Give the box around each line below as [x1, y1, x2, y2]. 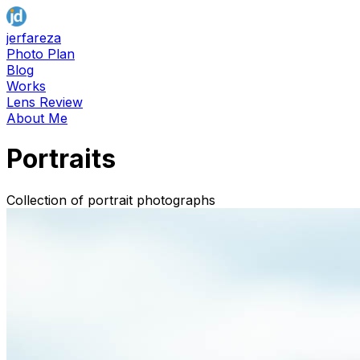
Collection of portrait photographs [6, 191, 215, 208]
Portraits [6, 143, 116, 175]
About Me [6, 110, 67, 126]
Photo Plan [6, 46, 75, 62]
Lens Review [6, 94, 83, 110]
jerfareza [6, 30, 61, 46]
